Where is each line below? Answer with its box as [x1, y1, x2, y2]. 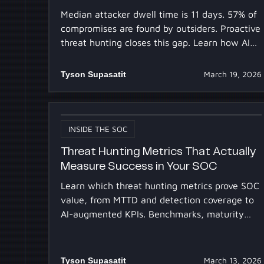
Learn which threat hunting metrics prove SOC [61, 180, 260, 191]
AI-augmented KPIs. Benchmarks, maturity [61, 208, 245, 219]
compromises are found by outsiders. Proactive [61, 22, 261, 34]
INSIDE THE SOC [68, 124, 128, 134]
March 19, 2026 [203, 69, 262, 79]
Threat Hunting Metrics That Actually [61, 146, 257, 158]
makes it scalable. [61, 51, 137, 62]
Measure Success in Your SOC [61, 161, 218, 173]
